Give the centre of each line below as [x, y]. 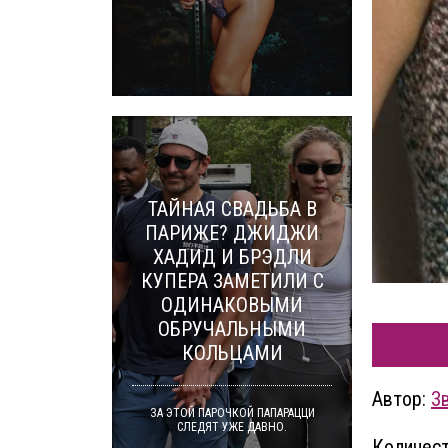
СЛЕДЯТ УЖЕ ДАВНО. [232, 427]
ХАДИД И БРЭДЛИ [232, 257]
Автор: [401, 399]
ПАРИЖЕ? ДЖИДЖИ [232, 233]
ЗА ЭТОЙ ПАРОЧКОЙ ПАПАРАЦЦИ [232, 413]
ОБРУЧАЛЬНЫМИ [232, 329]
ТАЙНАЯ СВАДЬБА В [232, 209]
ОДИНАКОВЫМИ [232, 305]
